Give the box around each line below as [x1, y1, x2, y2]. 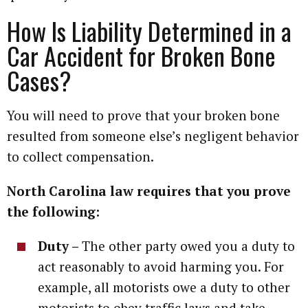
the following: [7, 202, 100, 220]
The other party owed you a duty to [82, 236, 295, 254]
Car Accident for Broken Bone [7, 36, 276, 74]
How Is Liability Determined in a [7, 12, 291, 49]
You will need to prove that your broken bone [7, 106, 280, 124]
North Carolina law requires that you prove [7, 181, 291, 199]
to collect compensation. [7, 147, 154, 165]
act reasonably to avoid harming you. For [38, 257, 284, 275]
